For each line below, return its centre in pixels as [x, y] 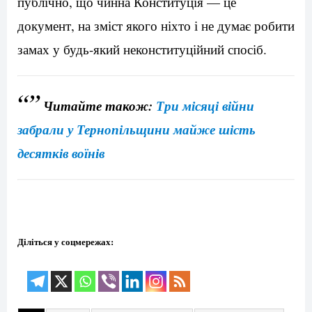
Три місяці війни [205, 106]
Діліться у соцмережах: [65, 242]
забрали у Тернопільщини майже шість [136, 130]
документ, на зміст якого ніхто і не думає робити [156, 26]
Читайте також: [98, 106]
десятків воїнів [61, 153]
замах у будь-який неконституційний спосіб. [142, 49]
